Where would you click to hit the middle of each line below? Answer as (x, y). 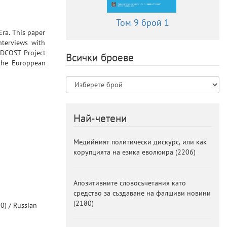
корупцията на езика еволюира (123, 152)
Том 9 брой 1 (142, 22)
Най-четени (100, 118)
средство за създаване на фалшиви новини (142, 193)
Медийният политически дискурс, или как (140, 142)
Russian (25, 205)
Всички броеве (100, 57)
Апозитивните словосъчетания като (129, 183)
